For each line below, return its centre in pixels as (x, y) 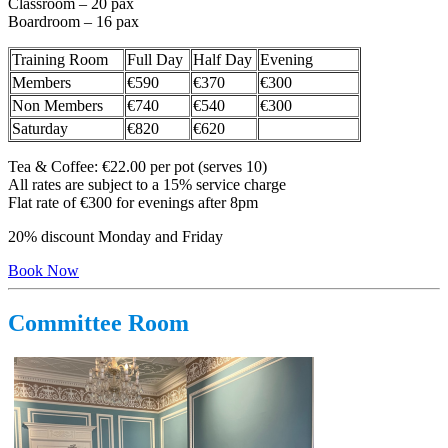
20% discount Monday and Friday (115, 237)
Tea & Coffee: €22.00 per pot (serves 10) (139, 167)
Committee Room (98, 323)
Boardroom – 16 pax (73, 22)
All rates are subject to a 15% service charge (147, 185)
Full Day (155, 60)
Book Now (43, 271)
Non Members (57, 106)
